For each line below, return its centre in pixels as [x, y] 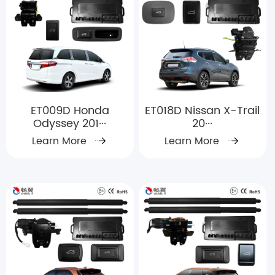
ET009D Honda [70, 110]
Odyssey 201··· [70, 123]
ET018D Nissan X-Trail [203, 110]
